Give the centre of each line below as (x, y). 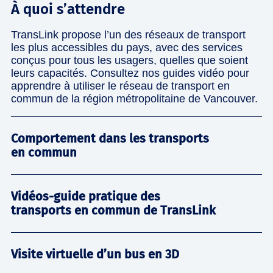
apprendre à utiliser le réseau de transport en (120, 86)
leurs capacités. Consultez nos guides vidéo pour (130, 73)
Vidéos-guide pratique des (86, 196)
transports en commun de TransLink (113, 210)
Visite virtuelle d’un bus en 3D (95, 254)
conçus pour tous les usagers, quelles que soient (129, 60)
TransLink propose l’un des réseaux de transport (128, 34)
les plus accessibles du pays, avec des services (127, 47)
